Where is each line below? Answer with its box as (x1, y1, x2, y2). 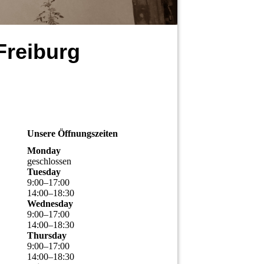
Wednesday (27, 199, 73, 209)
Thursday (27, 230, 67, 241)
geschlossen (27, 156, 71, 167)
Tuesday (27, 167, 61, 177)
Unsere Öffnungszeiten (27, 128, 118, 139)
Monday (27, 146, 61, 156)
